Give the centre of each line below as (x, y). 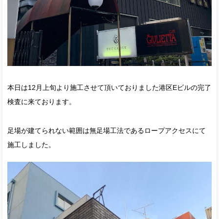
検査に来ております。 (42, 101)
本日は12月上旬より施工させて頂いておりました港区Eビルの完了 (109, 87)
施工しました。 (31, 144)
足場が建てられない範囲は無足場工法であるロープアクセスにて (107, 130)
